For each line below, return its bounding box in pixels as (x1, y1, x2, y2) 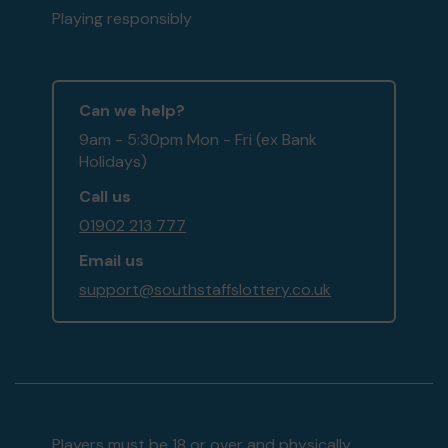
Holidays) (79, 151, 148, 173)
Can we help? (79, 100, 186, 122)
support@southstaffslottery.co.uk (79, 279, 332, 301)
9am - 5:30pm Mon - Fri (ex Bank (79, 129, 318, 151)
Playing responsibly (52, 8, 193, 30)
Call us (79, 186, 132, 208)
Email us (79, 250, 145, 272)
